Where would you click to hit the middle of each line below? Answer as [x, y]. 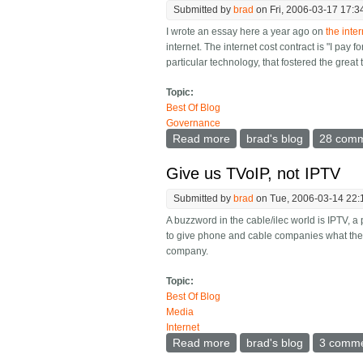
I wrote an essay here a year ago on [246, 32]
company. [188, 252]
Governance [194, 124]
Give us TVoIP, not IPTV [254, 174]
